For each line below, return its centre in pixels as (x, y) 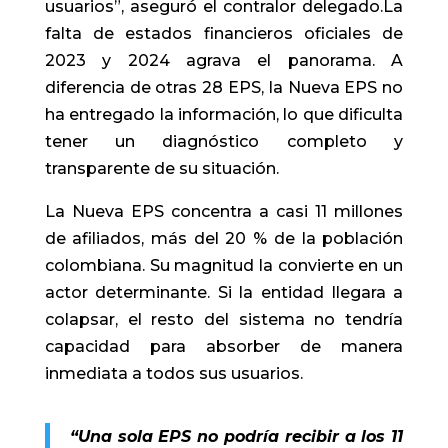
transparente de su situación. (161, 168)
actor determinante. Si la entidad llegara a (224, 292)
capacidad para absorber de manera (224, 346)
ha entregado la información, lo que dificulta (224, 114)
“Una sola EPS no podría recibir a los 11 (236, 436)
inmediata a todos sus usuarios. (173, 373)
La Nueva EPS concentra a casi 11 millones (224, 211)
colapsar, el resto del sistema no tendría (224, 319)
